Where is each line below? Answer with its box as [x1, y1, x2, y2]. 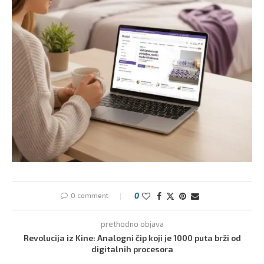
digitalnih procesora [91, 244, 173, 255]
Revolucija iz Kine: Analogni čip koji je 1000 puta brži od [23, 233, 241, 243]
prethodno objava [100, 219, 164, 229]
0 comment [70, 191, 108, 200]
